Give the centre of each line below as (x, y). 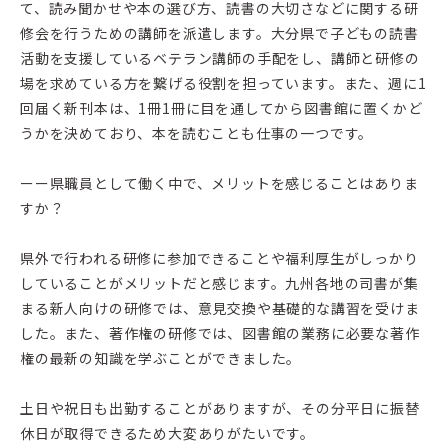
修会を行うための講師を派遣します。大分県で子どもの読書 (219, 32)
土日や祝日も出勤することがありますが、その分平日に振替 (220, 407)
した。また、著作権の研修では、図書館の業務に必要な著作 (220, 332)
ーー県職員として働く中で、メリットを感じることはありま (219, 182)
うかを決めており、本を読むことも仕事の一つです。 (197, 132)
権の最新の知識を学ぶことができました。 (161, 357)
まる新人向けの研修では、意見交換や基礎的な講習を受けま (220, 307)
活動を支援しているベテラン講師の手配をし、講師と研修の (220, 57)
